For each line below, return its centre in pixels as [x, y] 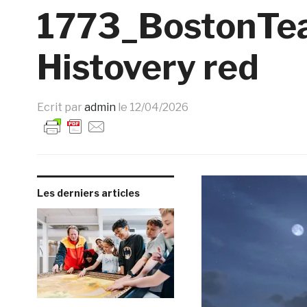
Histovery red [148, 67]
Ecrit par [60, 107]
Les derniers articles [88, 193]
